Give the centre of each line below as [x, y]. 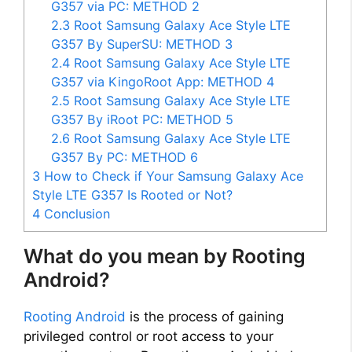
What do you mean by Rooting [165, 257]
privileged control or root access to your [148, 337]
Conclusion [75, 214]
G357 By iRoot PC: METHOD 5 [143, 120]
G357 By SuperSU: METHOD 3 [142, 44]
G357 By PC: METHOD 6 [125, 158]
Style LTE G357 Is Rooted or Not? [132, 195]
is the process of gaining [205, 317]
